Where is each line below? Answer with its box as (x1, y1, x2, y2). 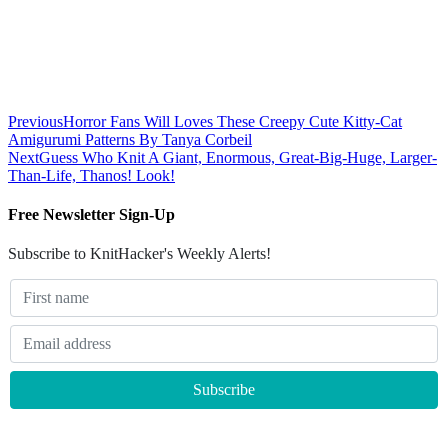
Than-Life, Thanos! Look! (8, 166, 175, 184)
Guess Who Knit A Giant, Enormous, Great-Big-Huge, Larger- (39, 148, 437, 166)
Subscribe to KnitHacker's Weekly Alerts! (8, 245, 271, 263)
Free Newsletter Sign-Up (8, 206, 175, 224)
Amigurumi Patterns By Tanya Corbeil (8, 130, 252, 148)
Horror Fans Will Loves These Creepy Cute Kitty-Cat (63, 112, 402, 130)
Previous (8, 112, 63, 130)
